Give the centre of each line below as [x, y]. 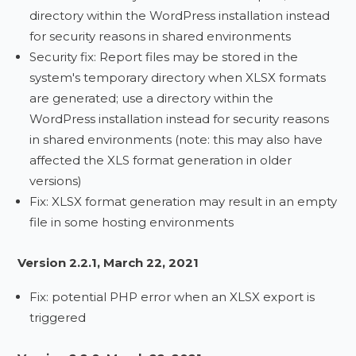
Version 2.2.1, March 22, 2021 [108, 263]
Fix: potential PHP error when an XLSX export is [172, 297]
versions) [56, 181]
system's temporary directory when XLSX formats [178, 77]
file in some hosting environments [132, 222]
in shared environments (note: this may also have [176, 139]
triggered [58, 317]
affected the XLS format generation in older [161, 160]
